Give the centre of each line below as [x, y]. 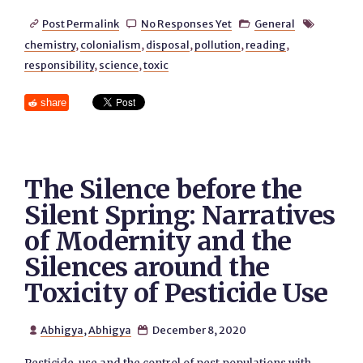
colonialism [111, 45]
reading [266, 45]
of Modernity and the [158, 241]
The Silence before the [163, 190]
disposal [168, 45]
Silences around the [147, 267]
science [119, 65]
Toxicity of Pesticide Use [176, 293]
